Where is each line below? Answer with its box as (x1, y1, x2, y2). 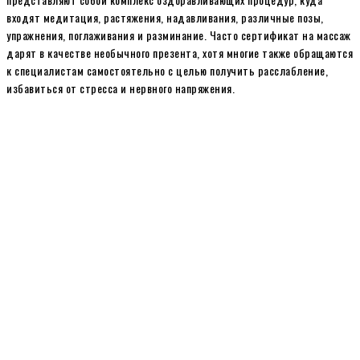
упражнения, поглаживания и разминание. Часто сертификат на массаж (6, 26, 351, 43)
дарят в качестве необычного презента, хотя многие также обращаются (6, 43, 353, 61)
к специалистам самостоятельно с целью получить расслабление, (6, 61, 328, 79)
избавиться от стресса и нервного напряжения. (6, 79, 235, 96)
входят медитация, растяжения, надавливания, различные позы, (6, 8, 324, 26)
